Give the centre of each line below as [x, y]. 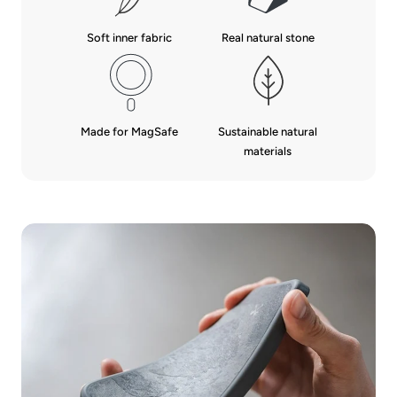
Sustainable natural [268, 132]
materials [268, 152]
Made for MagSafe [129, 132]
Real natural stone [268, 38]
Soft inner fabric [129, 38]
